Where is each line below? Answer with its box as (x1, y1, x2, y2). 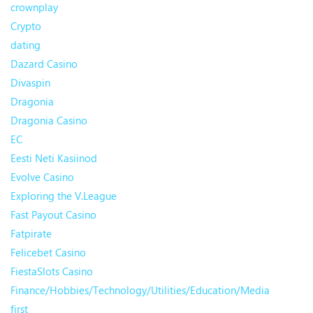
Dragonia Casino (10, 113, 87, 128)
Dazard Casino (10, 57, 78, 71)
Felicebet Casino (10, 245, 86, 260)
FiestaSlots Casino (10, 264, 93, 279)
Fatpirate (10, 226, 52, 241)
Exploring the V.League (10, 189, 117, 203)
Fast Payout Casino (10, 208, 96, 222)
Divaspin (10, 75, 50, 90)
